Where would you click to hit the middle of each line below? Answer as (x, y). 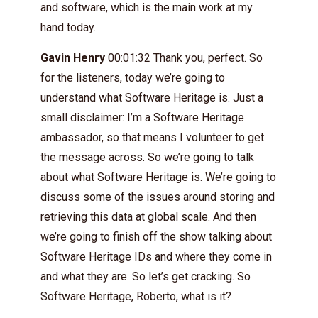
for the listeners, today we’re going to (133, 77)
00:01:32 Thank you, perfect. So (184, 57)
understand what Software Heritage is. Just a (152, 97)
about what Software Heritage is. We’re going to (158, 177)
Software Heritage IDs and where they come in (156, 256)
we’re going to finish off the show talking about (156, 236)
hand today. (68, 27)
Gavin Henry (73, 57)
